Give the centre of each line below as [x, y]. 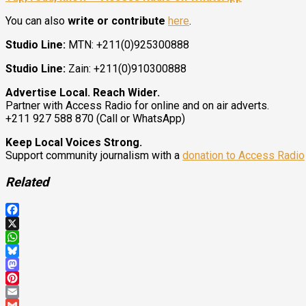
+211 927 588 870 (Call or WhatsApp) [95, 119]
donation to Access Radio [244, 156]
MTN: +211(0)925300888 [127, 45]
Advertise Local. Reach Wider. [83, 93]
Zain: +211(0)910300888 [126, 69]
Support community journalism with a [94, 156]
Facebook [29, 223]
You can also [37, 21]
